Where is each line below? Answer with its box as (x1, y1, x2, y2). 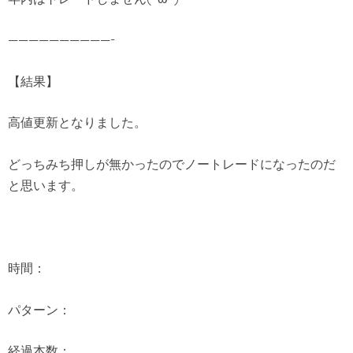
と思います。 (8, 177, 84, 194)
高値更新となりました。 (8, 114, 147, 131)
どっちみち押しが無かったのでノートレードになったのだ (8, 156, 336, 173)
